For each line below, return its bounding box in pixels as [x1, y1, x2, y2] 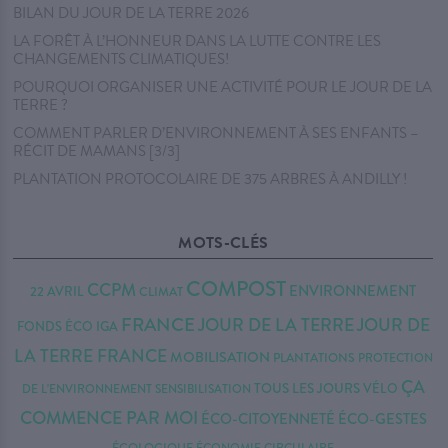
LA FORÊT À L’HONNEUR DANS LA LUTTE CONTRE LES [13, 30, 382, 53]
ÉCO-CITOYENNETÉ [200, 408, 335, 431]
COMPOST [186, 274, 287, 305]
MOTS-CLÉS [178, 231, 269, 256]
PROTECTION [357, 349, 433, 368]
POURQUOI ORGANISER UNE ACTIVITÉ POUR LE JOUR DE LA [13, 76, 433, 99]
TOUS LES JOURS [253, 378, 360, 399]
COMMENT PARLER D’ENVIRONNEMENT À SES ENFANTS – [13, 122, 420, 145]
